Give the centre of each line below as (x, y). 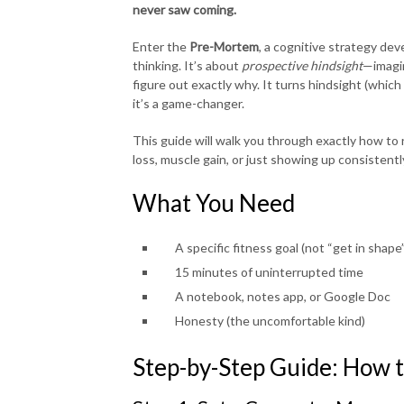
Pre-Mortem (224, 46)
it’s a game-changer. (188, 103)
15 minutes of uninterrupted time (269, 272)
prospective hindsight (302, 65)
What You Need (214, 203)
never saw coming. (184, 9)
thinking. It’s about (187, 65)
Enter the (161, 46)
